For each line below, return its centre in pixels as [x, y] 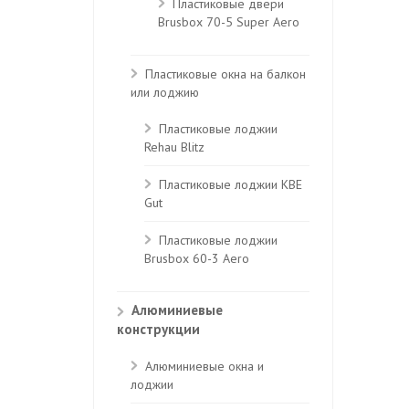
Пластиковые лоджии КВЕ [231, 184]
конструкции [158, 329]
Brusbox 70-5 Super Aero [229, 23]
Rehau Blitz [174, 148]
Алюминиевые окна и [204, 366]
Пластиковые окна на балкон [225, 74]
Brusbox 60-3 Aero [197, 259]
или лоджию [165, 92]
